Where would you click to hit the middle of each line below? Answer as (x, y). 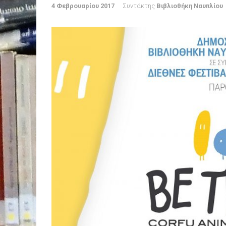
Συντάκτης (139, 6)
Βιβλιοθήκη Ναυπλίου (190, 6)
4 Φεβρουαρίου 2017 (83, 6)
